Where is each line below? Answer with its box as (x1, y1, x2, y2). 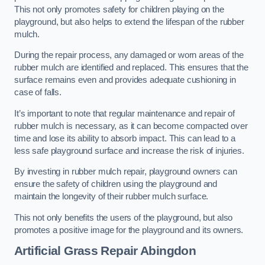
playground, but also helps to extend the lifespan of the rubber (14, 17, 244, 27)
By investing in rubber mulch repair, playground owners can (14, 167, 237, 177)
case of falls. (14, 88, 62, 98)
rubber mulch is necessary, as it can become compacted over (14, 121, 248, 131)
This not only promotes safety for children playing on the (14, 4, 224, 14)
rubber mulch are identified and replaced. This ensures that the (14, 63, 248, 73)
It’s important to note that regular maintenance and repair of (14, 108, 235, 118)
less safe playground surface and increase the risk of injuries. (14, 146, 244, 156)
